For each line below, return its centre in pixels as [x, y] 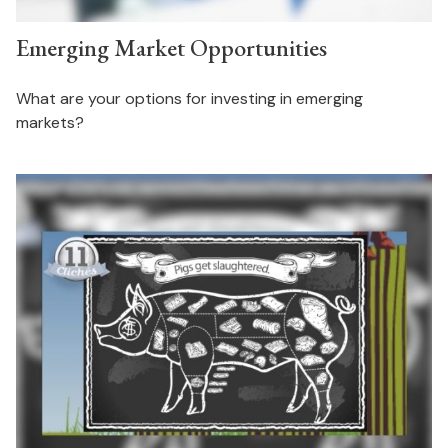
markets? [49, 122]
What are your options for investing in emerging [189, 98]
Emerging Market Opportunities [171, 47]
